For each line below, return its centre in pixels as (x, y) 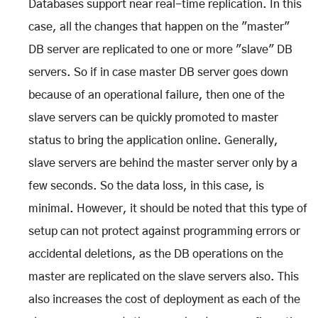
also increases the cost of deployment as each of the (164, 299)
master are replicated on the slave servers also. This (164, 276)
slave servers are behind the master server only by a (163, 163)
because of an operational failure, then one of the (157, 95)
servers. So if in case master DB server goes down (158, 72)
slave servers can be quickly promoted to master (153, 117)
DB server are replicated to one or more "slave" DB (160, 49)
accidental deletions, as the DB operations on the (156, 254)
